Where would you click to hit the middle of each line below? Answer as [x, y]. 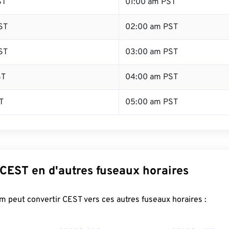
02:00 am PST [152, 27]
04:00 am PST [152, 77]
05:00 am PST [152, 102]
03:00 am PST [152, 52]
